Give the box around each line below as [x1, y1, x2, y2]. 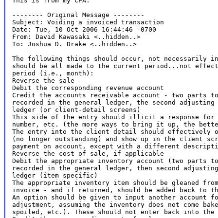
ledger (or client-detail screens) [12, 106, 141, 113]
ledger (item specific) [12, 171, 98, 179]
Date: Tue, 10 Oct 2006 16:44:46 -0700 [12, 25, 156, 33]
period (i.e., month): [12, 69, 94, 77]
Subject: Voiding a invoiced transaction [12, 18, 164, 26]
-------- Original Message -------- [12, 11, 145, 18]
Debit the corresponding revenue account [12, 84, 164, 91]
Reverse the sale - [12, 76, 82, 84]
